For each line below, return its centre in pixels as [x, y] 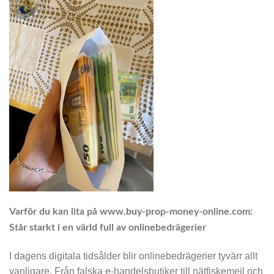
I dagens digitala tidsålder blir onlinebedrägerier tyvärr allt [133, 256]
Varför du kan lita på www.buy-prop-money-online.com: [131, 212]
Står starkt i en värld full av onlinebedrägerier [108, 228]
